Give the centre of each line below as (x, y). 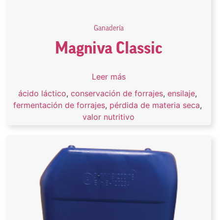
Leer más (109, 77)
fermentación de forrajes (59, 105)
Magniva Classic (109, 48)
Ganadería (109, 29)
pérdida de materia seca (154, 105)
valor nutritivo (109, 117)
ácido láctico (42, 93)
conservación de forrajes (117, 93)
